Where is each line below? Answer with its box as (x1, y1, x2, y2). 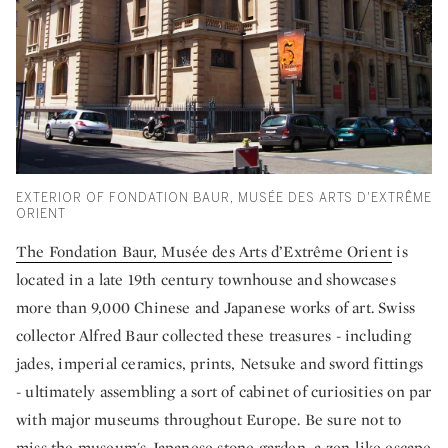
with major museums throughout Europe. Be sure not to (16, 409, 402, 431)
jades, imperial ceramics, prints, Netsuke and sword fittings (16, 353, 424, 375)
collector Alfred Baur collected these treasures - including (16, 325, 411, 347)
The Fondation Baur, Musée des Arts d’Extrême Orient (16, 241, 393, 263)
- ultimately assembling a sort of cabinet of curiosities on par (16, 381, 432, 403)
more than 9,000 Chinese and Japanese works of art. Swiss (16, 297, 416, 319)
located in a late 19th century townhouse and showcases (16, 269, 396, 291)
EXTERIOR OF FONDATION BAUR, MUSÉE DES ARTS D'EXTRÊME (16, 191, 432, 206)
